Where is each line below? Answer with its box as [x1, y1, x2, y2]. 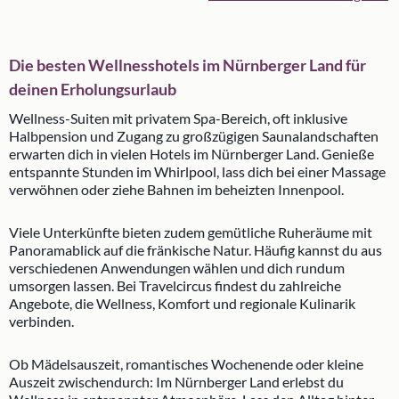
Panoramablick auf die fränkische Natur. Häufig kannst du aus [9, 241, 382, 259]
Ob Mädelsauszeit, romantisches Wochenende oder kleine [9, 355, 363, 373]
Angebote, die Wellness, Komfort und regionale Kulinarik [9, 295, 355, 313]
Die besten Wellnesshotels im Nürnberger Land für [9, 55, 366, 76]
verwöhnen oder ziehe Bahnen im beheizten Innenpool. [9, 181, 344, 199]
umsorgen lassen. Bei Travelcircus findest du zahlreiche [9, 277, 341, 295]
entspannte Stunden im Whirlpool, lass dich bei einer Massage [9, 163, 386, 181]
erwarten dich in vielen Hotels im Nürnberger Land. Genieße [9, 145, 374, 163]
